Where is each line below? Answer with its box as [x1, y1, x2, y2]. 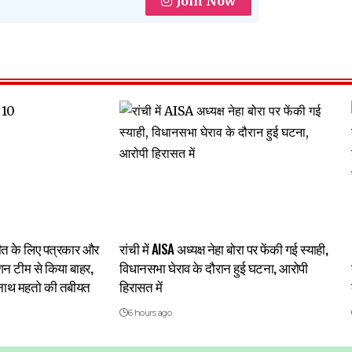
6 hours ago [127, 306, 172, 318]
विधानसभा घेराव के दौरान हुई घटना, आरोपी [119, 257, 308, 277]
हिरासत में [119, 276, 163, 296]
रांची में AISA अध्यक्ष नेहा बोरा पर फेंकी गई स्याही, [119, 238, 328, 258]
